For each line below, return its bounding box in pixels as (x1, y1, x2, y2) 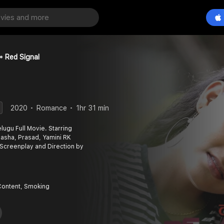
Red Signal (5, 53, 39, 61)
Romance (36, 103, 67, 112)
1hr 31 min (76, 103, 109, 112)
